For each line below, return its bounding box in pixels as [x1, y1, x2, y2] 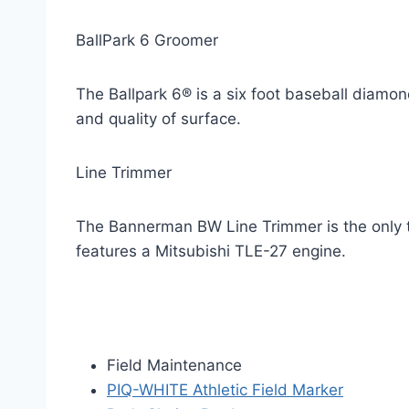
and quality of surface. [76, 110, 241, 128]
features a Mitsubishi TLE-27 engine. [76, 242, 346, 260]
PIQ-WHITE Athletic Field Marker [107, 381, 343, 399]
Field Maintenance [107, 356, 242, 374]
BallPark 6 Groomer [76, 31, 218, 49]
